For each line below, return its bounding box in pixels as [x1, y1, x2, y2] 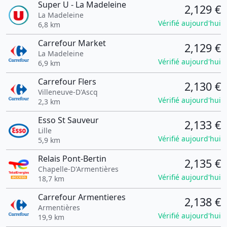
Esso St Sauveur [37, 115, 99, 126]
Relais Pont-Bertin [37, 153, 106, 164]
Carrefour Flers [37, 76, 96, 87]
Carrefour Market [37, 37, 106, 49]
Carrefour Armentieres [37, 192, 126, 203]
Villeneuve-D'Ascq [37, 87, 98, 97]
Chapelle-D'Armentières [37, 164, 119, 174]
